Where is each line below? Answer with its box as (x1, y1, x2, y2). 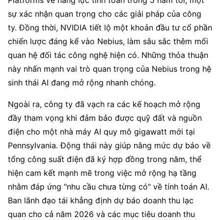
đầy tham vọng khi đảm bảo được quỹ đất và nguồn (8, 113, 202, 123)
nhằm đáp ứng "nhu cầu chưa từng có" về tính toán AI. (8, 182, 209, 192)
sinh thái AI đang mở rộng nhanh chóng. (8, 78, 156, 87)
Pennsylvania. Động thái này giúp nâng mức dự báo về (8, 140, 211, 150)
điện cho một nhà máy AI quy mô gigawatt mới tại (8, 127, 195, 137)
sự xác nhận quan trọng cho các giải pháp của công (8, 9, 201, 19)
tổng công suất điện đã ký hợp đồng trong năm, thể (8, 154, 201, 164)
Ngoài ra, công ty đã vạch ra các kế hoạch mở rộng (8, 99, 200, 109)
